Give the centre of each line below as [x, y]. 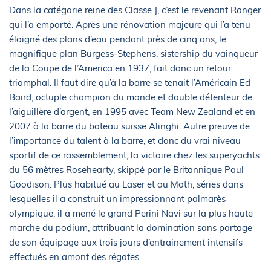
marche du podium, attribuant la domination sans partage [131, 227]
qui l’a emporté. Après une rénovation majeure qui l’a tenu [130, 24]
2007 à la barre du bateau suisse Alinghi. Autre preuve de [129, 126]
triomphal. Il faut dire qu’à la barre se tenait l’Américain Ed [130, 82]
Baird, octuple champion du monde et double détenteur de [131, 97]
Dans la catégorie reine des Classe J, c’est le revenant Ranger [135, 10]
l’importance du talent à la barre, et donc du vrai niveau [125, 140]
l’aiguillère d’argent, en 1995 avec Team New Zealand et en [132, 111]
